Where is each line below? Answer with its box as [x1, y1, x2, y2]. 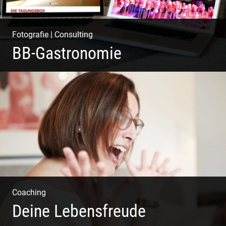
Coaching [12, 188, 46, 198]
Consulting [54, 29, 93, 39]
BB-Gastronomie [12, 43, 122, 63]
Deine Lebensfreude [12, 201, 146, 221]
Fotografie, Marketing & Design [12, 79, 122, 89]
